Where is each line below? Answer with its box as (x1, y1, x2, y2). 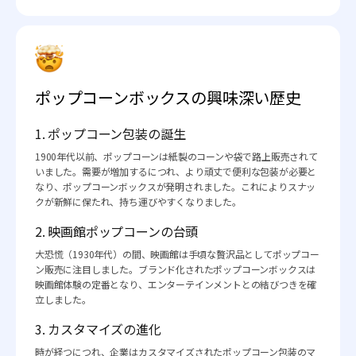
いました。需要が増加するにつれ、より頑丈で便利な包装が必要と (35, 164, 317, 178)
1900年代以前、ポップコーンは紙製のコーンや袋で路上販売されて (35, 149, 318, 163)
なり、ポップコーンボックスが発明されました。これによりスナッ (35, 179, 316, 193)
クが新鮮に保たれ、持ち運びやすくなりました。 (35, 194, 242, 208)
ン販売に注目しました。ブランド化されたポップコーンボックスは (35, 261, 316, 276)
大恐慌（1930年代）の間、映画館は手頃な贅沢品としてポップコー (35, 246, 319, 261)
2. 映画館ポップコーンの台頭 (35, 221, 199, 241)
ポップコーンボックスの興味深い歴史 (35, 85, 301, 109)
